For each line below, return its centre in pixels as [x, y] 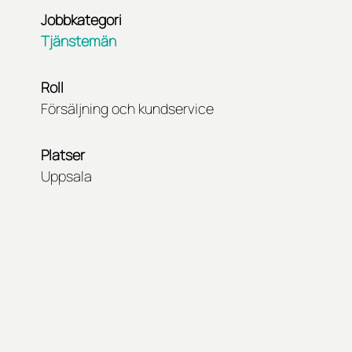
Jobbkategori [81, 20]
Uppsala [66, 176]
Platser [63, 155]
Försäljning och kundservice [127, 109]
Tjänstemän [79, 41]
